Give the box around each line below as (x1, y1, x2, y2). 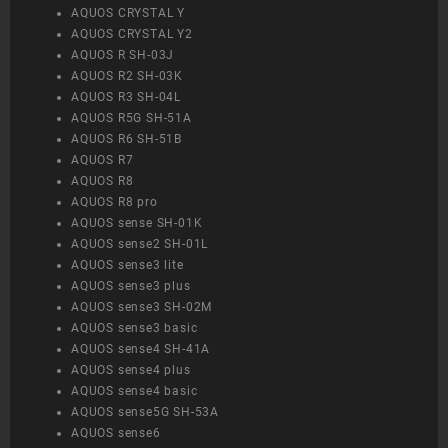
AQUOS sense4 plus (71, 363, 191, 378)
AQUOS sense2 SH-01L (71, 237, 209, 252)
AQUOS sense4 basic (71, 384, 198, 399)
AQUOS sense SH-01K (71, 216, 203, 231)
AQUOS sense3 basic (71, 321, 198, 336)
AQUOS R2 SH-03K (71, 69, 183, 84)
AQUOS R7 (71, 153, 134, 168)
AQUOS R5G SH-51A (71, 111, 192, 126)
